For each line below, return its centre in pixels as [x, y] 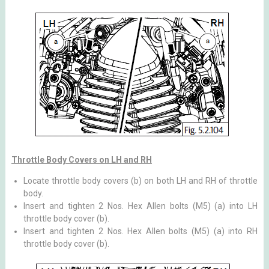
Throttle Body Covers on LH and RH [81, 160]
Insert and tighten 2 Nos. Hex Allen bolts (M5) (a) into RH [141, 231]
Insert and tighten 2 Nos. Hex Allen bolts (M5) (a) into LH [141, 206]
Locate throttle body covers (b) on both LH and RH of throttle [141, 181]
